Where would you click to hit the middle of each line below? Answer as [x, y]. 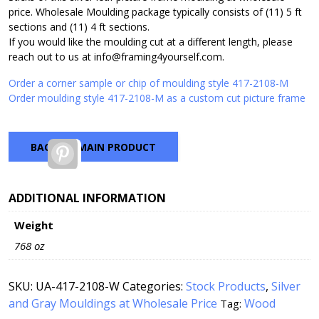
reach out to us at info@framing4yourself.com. [116, 57]
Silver [286, 286]
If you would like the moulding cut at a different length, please [151, 42]
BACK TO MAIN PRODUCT [93, 147]
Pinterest [96, 148]
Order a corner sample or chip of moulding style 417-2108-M [148, 83]
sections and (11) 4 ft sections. [79, 27]
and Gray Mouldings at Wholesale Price [113, 303]
